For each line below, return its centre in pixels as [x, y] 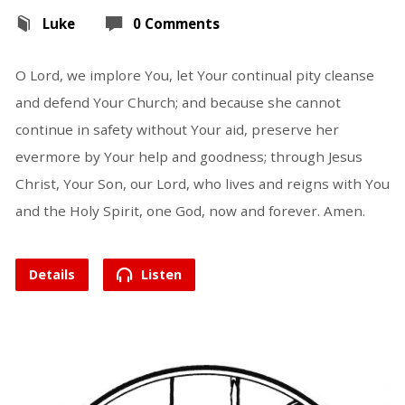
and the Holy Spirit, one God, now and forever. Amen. [190, 211]
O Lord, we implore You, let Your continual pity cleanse [194, 75]
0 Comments [176, 24]
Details [52, 275]
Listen [159, 275]
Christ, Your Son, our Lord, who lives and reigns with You [202, 184]
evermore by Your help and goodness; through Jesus [188, 157]
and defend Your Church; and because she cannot [178, 103]
